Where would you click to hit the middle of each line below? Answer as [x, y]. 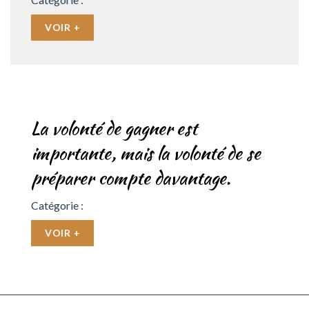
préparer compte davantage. [131, 178]
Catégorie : [57, 205]
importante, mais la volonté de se [146, 153]
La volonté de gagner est [114, 128]
